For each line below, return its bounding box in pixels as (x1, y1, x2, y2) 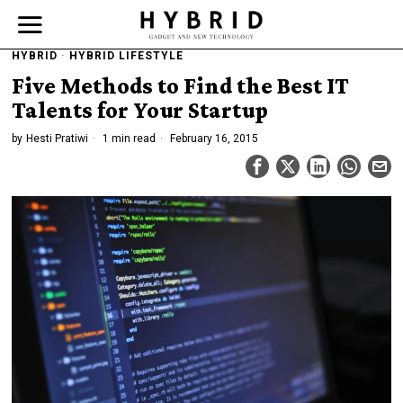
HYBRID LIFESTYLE (69, 49, 184, 62)
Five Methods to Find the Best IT (12, 73, 350, 99)
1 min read (100, 132, 157, 145)
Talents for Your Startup (12, 97, 269, 123)
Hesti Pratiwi (26, 132, 89, 145)
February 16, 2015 (167, 132, 259, 145)
